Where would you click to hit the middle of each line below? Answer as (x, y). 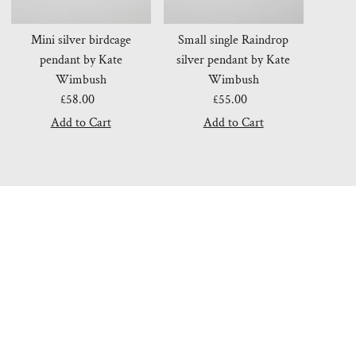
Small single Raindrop (234, 41)
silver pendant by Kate (234, 60)
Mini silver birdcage (81, 41)
